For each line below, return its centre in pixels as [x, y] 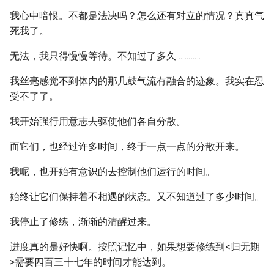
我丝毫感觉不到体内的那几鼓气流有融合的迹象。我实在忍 [137, 81]
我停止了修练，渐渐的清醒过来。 [83, 222]
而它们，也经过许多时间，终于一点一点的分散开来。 [127, 146]
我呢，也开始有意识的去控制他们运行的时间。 [113, 172]
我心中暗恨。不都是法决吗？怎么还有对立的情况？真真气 [137, 16]
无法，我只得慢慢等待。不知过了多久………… [105, 56]
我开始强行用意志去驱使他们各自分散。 [98, 121]
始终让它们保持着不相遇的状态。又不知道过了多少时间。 [137, 197]
